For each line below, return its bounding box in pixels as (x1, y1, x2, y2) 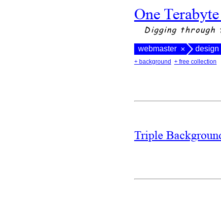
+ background (134, 58, 171, 66)
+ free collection (174, 58, 217, 66)
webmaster (138, 44, 177, 53)
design (195, 44, 219, 53)
